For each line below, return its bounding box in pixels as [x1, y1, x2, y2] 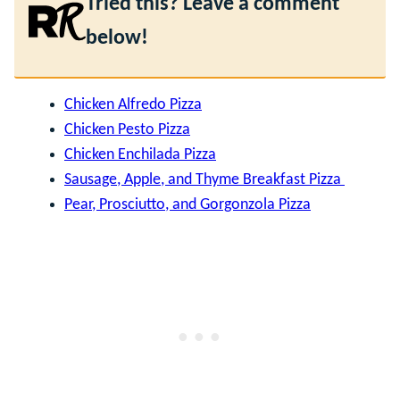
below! [86, 27, 148, 49]
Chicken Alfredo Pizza [64, 96, 202, 113]
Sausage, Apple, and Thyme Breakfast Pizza [64, 171, 345, 188]
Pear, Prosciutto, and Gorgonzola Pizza [64, 196, 311, 213]
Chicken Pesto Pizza [64, 121, 190, 138]
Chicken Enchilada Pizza [64, 146, 216, 163]
